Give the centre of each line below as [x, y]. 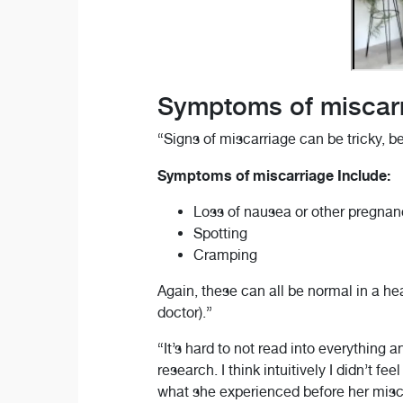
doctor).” [184, 312]
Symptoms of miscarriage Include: [273, 175]
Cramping [225, 255]
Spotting [220, 233]
